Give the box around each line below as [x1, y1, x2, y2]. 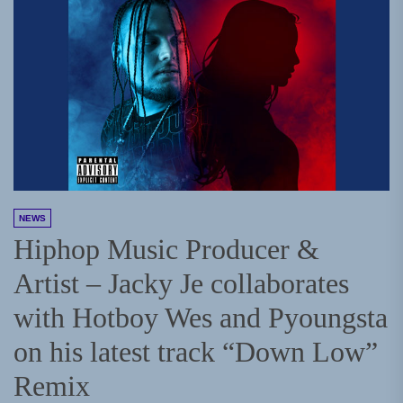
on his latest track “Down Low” [13, 336, 378, 369]
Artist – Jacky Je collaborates [13, 267, 349, 300]
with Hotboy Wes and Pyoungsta [13, 301, 388, 335]
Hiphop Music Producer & [13, 233, 319, 266]
